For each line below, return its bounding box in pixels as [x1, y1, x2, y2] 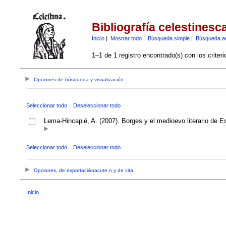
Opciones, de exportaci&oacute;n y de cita [34, 167, 134, 174]
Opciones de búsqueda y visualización [34, 77, 124, 83]
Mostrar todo [110, 35, 142, 41]
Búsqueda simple [147, 35, 190, 41]
